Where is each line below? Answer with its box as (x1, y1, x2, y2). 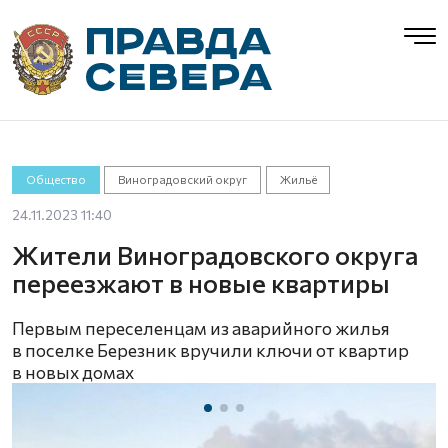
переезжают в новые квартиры (12, 267, 390, 298)
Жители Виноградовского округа (12, 239, 418, 270)
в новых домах (12, 361, 134, 383)
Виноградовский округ (118, 173, 248, 186)
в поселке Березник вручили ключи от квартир (12, 339, 409, 361)
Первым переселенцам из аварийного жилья (12, 317, 390, 339)
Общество (25, 173, 86, 186)
